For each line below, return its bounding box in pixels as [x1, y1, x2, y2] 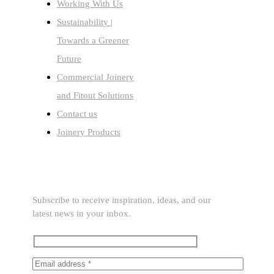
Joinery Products [57, 127, 120, 138]
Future [57, 54, 81, 64]
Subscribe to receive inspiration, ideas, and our [32, 194, 211, 205]
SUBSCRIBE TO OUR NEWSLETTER [32, 163, 177, 173]
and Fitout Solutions [57, 91, 133, 101]
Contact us [57, 109, 97, 119]
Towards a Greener [57, 35, 129, 46]
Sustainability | [57, 17, 113, 28]
